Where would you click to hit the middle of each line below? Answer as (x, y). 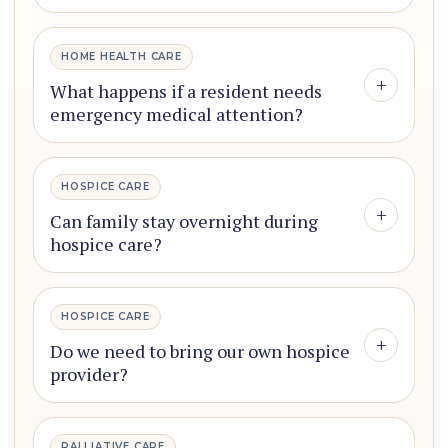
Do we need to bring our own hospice (200, 351)
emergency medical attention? (176, 114)
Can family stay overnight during (184, 221)
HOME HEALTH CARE (121, 57)
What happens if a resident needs (186, 91)
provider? (89, 374)
